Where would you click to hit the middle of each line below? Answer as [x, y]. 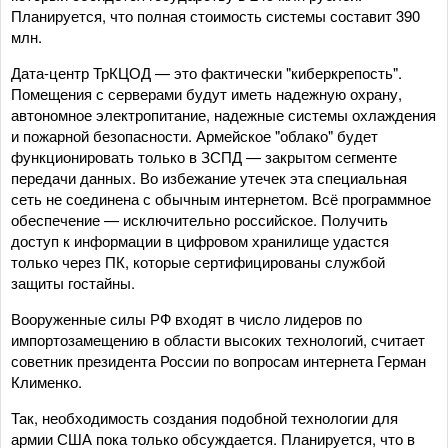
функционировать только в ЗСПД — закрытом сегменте [204, 156]
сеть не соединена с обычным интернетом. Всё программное [221, 198]
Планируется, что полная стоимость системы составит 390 [215, 15]
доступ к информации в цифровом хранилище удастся [200, 240]
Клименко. [46, 381]
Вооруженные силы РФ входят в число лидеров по [186, 318]
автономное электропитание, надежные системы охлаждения [223, 114]
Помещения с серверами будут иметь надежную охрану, [206, 93]
